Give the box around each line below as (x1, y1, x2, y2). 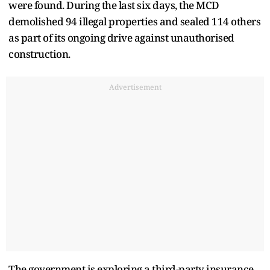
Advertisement (108, 81, 162, 92)
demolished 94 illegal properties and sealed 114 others (8, 14, 260, 28)
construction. (8, 46, 71, 61)
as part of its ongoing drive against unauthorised (8, 30, 234, 45)
